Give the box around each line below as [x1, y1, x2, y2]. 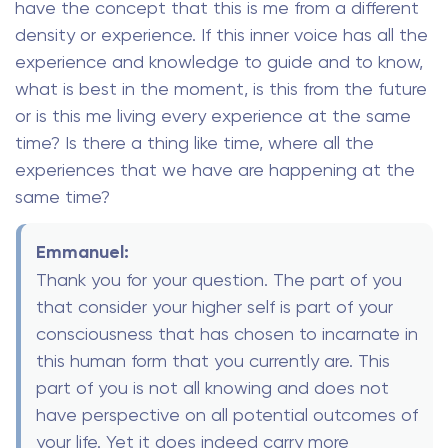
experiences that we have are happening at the [15, 158, 415, 180]
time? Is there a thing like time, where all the [15, 131, 374, 153]
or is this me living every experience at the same [15, 104, 411, 126]
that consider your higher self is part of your [36, 296, 393, 318]
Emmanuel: [36, 241, 129, 264]
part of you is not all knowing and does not [36, 377, 389, 399]
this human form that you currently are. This [36, 350, 390, 372]
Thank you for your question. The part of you [36, 269, 402, 291]
